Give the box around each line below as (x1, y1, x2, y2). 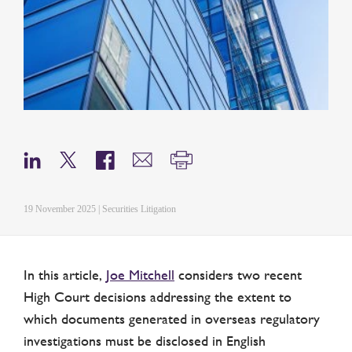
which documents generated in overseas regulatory (24, 310, 320, 327)
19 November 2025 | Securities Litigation (24, 203, 176, 214)
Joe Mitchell (106, 266, 174, 283)
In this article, (24, 266, 106, 283)
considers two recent (174, 266, 302, 283)
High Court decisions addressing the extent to (24, 288, 291, 305)
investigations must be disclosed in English (24, 332, 266, 349)
